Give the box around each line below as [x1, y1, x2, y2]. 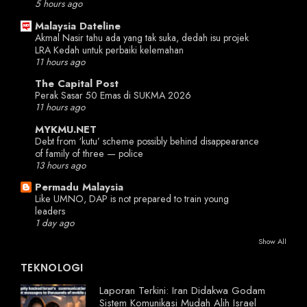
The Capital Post [35, 76, 119, 92]
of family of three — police [35, 146, 143, 160]
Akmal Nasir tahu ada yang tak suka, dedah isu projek [35, 30, 249, 45]
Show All [258, 236, 286, 247]
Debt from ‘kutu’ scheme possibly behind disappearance [35, 134, 259, 148]
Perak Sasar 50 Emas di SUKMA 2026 [35, 88, 191, 103]
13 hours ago [35, 158, 86, 172]
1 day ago [35, 217, 74, 230]
